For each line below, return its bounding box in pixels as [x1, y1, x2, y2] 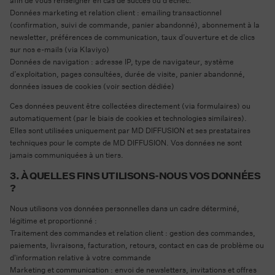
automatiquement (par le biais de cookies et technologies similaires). [10, 113, 247, 124]
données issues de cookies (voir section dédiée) [10, 81, 174, 92]
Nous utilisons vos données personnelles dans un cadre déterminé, [10, 203, 239, 214]
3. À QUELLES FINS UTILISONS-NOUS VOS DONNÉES [10, 169, 261, 182]
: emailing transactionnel [135, 7, 222, 18]
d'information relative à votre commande [10, 252, 151, 263]
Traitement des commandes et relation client [10, 227, 163, 238]
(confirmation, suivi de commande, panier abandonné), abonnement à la [10, 20, 260, 31]
